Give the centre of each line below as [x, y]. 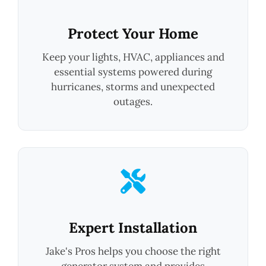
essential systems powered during [133, 72]
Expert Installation [133, 227]
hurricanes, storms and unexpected [133, 86]
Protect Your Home [133, 33]
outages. [133, 101]
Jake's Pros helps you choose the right [133, 251]
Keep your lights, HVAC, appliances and [133, 57]
